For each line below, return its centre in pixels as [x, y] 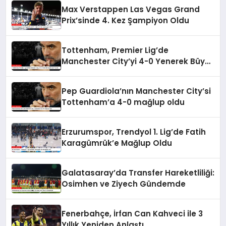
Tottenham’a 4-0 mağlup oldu [123, 102]
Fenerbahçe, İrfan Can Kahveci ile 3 [132, 214]
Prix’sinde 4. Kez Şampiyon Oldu [126, 21]
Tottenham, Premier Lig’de [115, 50]
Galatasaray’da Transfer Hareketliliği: [138, 173]
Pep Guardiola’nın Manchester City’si [136, 91]
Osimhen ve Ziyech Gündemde [124, 184]
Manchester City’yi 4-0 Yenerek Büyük [138, 62]
